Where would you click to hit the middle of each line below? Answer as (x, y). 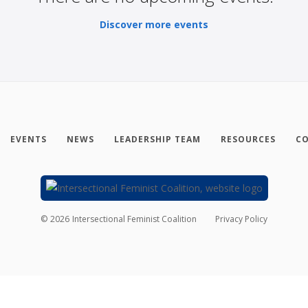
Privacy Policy (241, 219)
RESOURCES (248, 139)
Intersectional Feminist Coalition (135, 219)
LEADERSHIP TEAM (157, 139)
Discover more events (154, 24)
